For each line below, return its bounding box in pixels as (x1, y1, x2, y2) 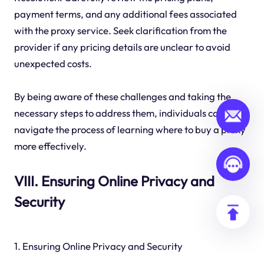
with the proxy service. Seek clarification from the (14, 24, 227, 37)
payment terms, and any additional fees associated (14, 7, 237, 20)
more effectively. (14, 139, 87, 152)
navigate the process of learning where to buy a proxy (14, 123, 246, 136)
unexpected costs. (14, 57, 92, 70)
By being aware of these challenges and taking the (14, 90, 231, 103)
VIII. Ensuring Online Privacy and (14, 171, 214, 190)
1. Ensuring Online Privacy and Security (14, 240, 183, 253)
